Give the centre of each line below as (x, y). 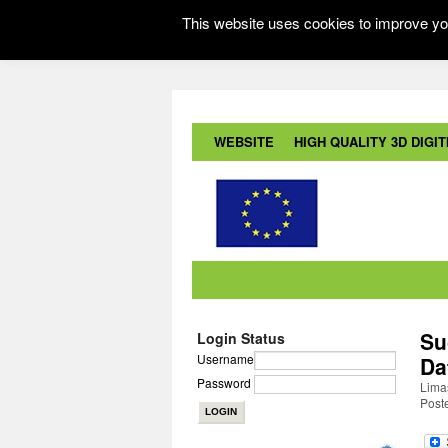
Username (225, 358)
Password (224, 382)
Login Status (241, 338)
